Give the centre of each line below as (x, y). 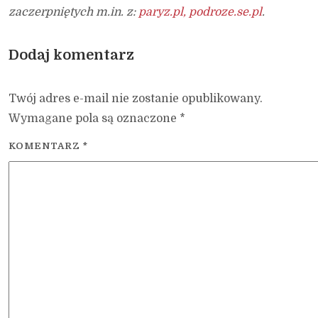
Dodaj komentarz (71, 55)
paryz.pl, (162, 12)
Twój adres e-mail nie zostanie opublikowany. (136, 99)
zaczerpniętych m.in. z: (73, 12)
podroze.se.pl (225, 12)
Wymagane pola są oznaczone (94, 119)
